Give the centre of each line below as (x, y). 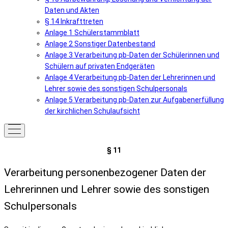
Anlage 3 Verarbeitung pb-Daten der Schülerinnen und (132, 55)
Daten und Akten (72, 10)
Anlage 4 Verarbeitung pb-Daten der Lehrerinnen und (130, 77)
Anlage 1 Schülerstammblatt (92, 33)
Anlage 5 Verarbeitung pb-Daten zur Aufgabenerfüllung (134, 100)
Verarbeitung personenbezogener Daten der (105, 173)
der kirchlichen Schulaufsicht (92, 111)
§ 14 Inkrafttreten (74, 21)
